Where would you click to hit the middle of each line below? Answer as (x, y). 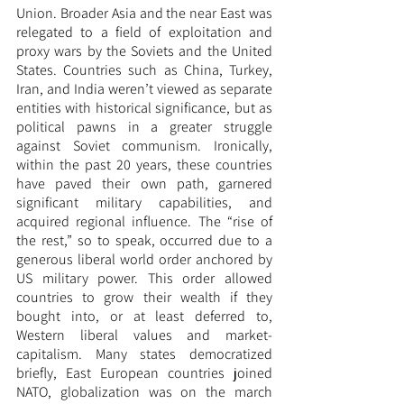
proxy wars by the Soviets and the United (144, 51)
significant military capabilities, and (144, 203)
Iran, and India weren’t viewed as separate (144, 89)
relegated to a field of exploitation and (144, 32)
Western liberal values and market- (144, 335)
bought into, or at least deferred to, (144, 317)
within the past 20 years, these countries (144, 165)
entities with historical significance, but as (144, 108)
